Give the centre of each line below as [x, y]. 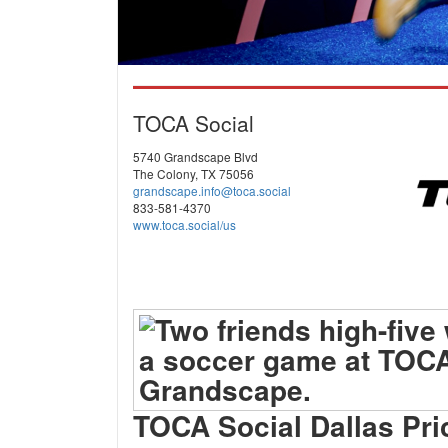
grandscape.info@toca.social [212, 190]
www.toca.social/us [184, 224]
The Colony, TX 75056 [193, 173]
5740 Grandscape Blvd [195, 156]
